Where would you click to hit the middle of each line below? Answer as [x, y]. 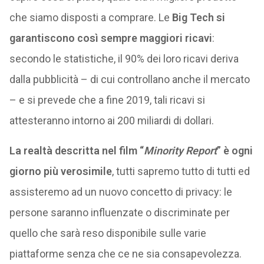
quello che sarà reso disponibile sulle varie [108, 233]
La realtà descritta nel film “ [76, 151]
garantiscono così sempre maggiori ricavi [110, 38]
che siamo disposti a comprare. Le [90, 17]
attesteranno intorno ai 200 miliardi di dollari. [111, 121]
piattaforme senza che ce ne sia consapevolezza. [125, 254]
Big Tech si [198, 17]
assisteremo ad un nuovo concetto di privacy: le [121, 192]
